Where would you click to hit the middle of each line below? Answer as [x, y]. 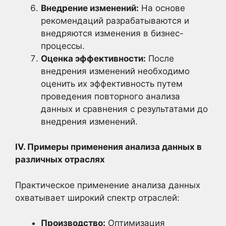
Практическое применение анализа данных [108, 185]
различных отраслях [60, 159]
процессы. [63, 46]
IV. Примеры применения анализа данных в [108, 147]
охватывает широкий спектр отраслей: [97, 197]
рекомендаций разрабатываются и [115, 20]
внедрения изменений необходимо [115, 71]
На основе [162, 8]
